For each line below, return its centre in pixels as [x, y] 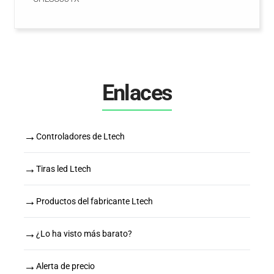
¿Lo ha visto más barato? [84, 233]
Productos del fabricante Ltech [94, 201]
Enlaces [137, 93]
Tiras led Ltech [64, 168]
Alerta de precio [65, 266]
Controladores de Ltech [80, 136]
